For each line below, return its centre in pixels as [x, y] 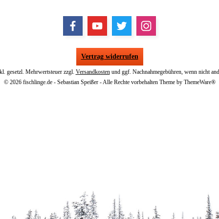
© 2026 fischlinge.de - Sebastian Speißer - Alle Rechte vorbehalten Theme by [94, 82]
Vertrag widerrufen [109, 56]
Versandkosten [93, 72]
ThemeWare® [199, 82]
